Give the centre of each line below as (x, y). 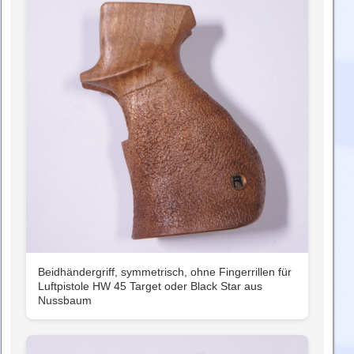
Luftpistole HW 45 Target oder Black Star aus (150, 286)
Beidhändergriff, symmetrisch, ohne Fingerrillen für (165, 272)
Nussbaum (65, 301)
